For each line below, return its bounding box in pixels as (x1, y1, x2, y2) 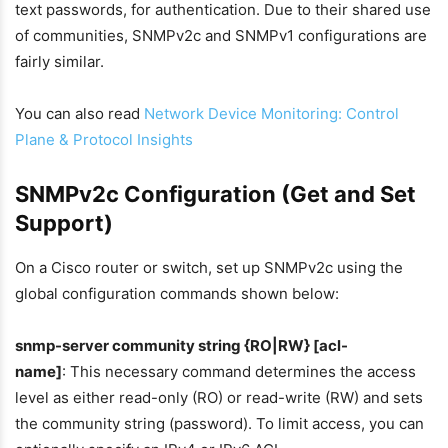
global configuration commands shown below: (15, 284, 339, 303)
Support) (15, 210, 113, 236)
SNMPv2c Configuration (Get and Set (15, 181, 416, 207)
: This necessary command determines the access (62, 362, 416, 381)
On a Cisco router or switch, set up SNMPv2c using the (15, 258, 403, 277)
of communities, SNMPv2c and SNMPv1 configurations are (15, 26, 427, 45)
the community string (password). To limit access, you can (15, 414, 424, 433)
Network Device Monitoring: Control (144, 104, 399, 123)
